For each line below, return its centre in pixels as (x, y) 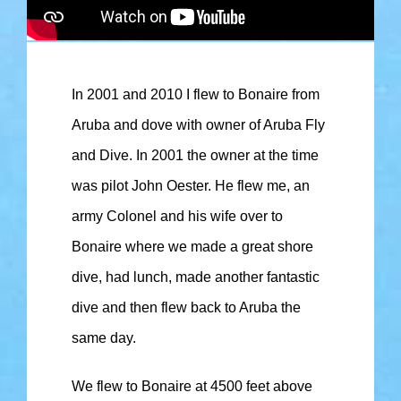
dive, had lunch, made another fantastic (196, 277)
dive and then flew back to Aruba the (186, 308)
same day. (104, 338)
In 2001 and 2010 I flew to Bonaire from (196, 95)
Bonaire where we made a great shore (192, 247)
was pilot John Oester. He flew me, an (191, 186)
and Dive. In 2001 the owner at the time (195, 156)
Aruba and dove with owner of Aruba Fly (198, 125)
